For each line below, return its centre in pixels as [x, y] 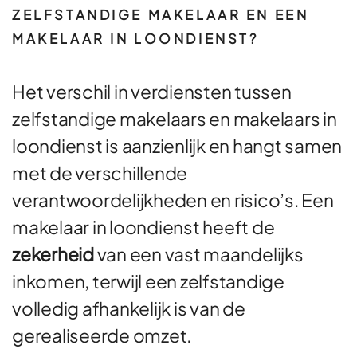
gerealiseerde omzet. [102, 335]
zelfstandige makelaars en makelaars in [175, 118]
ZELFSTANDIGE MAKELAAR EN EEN [161, 15]
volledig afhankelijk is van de [129, 308]
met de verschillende [100, 172]
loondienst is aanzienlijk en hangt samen [177, 145]
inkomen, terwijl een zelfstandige [148, 280]
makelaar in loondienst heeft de [143, 226]
